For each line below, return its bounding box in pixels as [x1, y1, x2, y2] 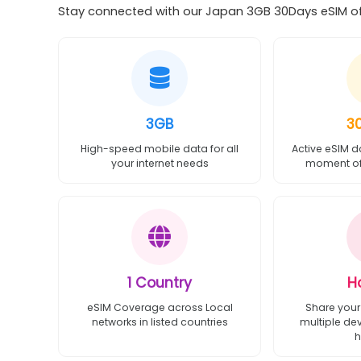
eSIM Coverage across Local [86, 301, 233, 314]
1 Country [127, 273, 193, 293]
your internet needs [110, 156, 209, 170]
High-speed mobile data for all [81, 142, 239, 156]
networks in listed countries [91, 315, 228, 329]
